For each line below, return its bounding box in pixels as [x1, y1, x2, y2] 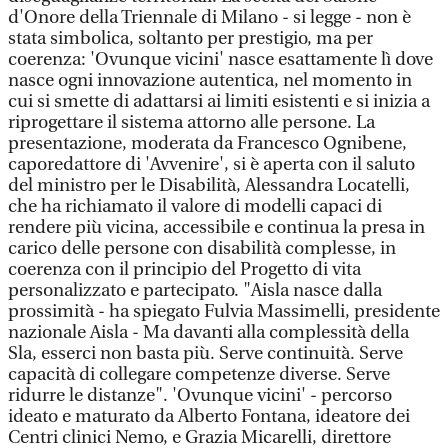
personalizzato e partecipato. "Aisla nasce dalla [8, 280, 382, 301]
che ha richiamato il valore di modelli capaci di [8, 196, 382, 217]
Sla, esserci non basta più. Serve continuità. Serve [8, 343, 403, 364]
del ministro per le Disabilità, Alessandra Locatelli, [8, 175, 410, 196]
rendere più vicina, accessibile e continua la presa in [8, 217, 425, 238]
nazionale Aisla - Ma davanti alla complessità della [8, 322, 409, 343]
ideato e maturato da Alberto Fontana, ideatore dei [8, 406, 410, 427]
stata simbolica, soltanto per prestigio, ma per [8, 28, 373, 49]
